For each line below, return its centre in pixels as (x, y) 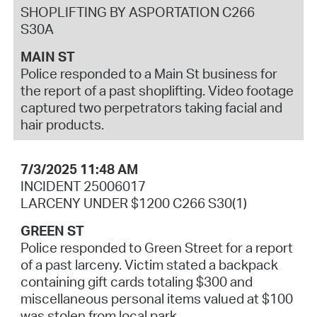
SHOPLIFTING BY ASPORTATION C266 (137, 12)
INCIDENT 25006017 (83, 186)
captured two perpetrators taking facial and (151, 107)
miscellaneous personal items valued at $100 (156, 298)
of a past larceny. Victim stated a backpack (149, 264)
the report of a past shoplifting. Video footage (157, 90)
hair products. (62, 124)
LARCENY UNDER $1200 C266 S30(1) (133, 203)
